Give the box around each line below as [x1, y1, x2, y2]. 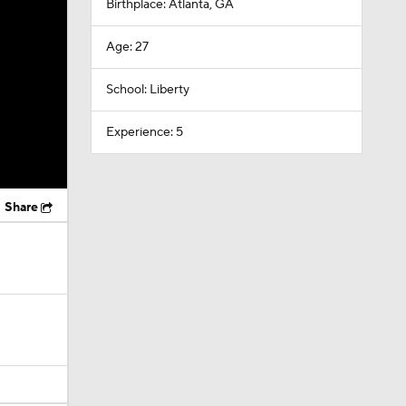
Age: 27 [105, 39, 149, 55]
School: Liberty [105, 82, 189, 98]
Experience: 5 [105, 124, 183, 140]
